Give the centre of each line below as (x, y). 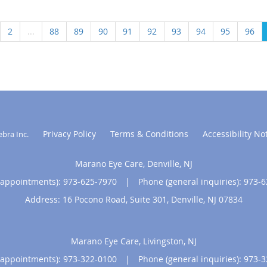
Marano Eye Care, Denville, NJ (133, 163)
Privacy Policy (69, 133)
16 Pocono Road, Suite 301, (117, 199)
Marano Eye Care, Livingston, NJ (133, 241)
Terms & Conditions (149, 133)
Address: (44, 199)
